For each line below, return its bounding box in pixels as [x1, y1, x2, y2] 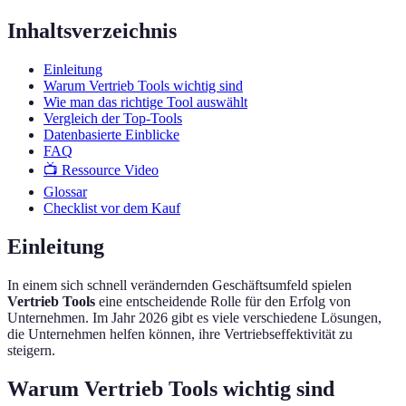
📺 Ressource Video [43, 162, 159, 179]
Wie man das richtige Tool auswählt [43, 94, 247, 111]
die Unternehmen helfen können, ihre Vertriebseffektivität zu [7, 326, 353, 343]
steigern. [7, 343, 55, 359]
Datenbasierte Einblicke [43, 127, 179, 143]
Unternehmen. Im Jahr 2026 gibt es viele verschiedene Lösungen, [7, 310, 382, 326]
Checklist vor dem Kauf [43, 200, 180, 217]
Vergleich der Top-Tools [43, 111, 182, 127]
